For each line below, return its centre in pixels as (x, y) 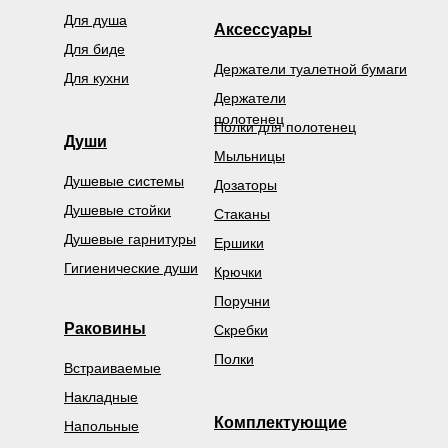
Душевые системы (124, 181)
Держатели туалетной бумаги (310, 69)
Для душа (95, 20)
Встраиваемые (112, 368)
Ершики (239, 243)
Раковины (105, 329)
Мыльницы (249, 156)
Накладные (101, 397)
